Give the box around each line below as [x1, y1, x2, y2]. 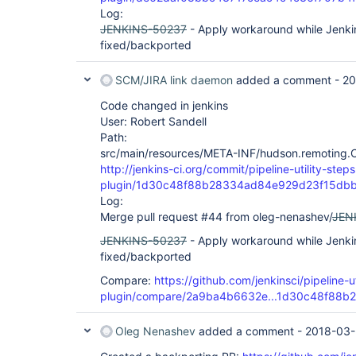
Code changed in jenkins [100, 99, 228, 112]
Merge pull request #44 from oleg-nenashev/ [100, 210, 332, 223]
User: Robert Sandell [100, 114, 207, 128]
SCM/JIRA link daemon [115, 73, 233, 87]
